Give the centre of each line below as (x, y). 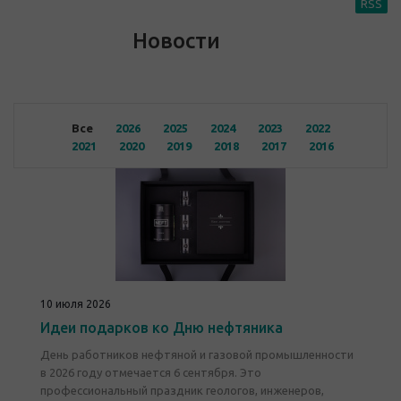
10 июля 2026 (76, 304)
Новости (176, 41)
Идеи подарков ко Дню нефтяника (162, 328)
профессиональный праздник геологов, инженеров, (182, 390)
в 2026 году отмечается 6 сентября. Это (151, 372)
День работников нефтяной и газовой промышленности (197, 354)
